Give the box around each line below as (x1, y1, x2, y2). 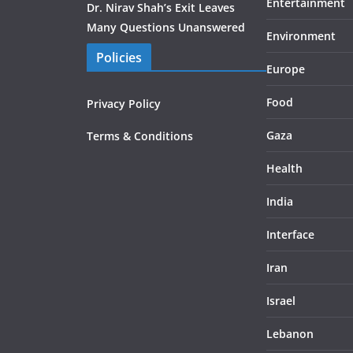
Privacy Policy (87, 96, 161, 112)
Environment (266, 28, 336, 44)
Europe (266, 61, 305, 77)
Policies (96, 49, 143, 67)
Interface (266, 227, 314, 243)
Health (266, 161, 303, 176)
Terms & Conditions (87, 128, 193, 144)
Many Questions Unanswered (87, 20, 245, 35)
